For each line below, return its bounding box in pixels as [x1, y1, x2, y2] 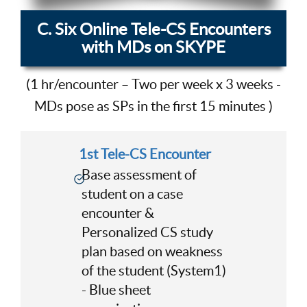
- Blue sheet [81, 282, 151, 297]
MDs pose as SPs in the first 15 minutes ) [34, 99, 273, 114]
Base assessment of [81, 167, 197, 182]
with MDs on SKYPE [82, 38, 225, 57]
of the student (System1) [81, 262, 226, 278]
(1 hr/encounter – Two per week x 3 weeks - [26, 77, 281, 93]
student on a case [81, 186, 183, 201]
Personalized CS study [81, 224, 213, 240]
